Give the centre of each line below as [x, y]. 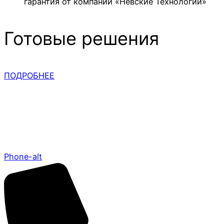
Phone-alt [23, 157]
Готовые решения [81, 38]
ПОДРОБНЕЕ [29, 75]
